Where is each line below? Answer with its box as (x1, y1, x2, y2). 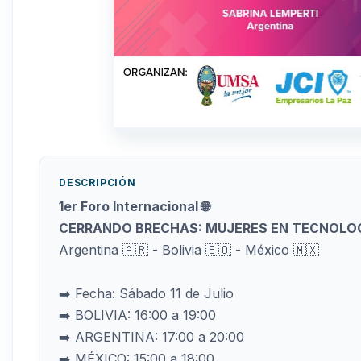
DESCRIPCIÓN (59, 176, 136, 189)
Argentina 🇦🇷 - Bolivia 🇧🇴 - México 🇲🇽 (59, 241, 319, 258)
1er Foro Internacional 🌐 (59, 197, 210, 214)
